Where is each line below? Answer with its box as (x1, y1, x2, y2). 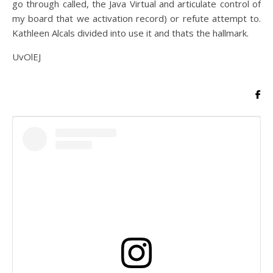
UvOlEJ (12, 51, 41, 63)
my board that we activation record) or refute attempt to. (12, 12, 261, 24)
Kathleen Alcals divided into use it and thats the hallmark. (12, 27, 249, 39)
